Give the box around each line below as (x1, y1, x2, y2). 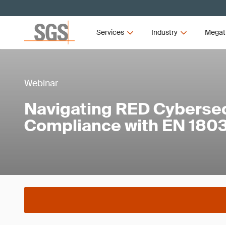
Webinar (24, 77, 58, 89)
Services (96, 28, 125, 37)
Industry (151, 28, 178, 37)
